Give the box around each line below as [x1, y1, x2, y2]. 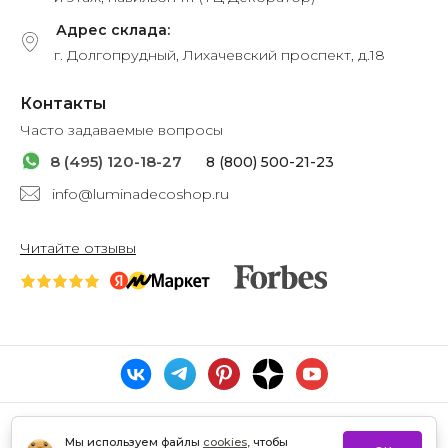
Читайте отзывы [20, 239, 136, 258]
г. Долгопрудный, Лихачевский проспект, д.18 [54, 46, 385, 65]
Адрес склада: [56, 21, 170, 40]
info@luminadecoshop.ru [52, 185, 229, 204]
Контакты [20, 94, 106, 114]
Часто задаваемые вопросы [20, 121, 223, 140]
